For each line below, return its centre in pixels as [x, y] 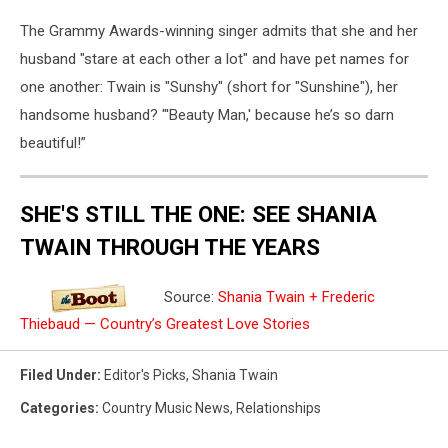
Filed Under [58, 375]
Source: [189, 296]
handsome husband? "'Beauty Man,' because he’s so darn [207, 114]
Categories [57, 408]
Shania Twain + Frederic [296, 296]
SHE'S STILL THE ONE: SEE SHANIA [198, 214]
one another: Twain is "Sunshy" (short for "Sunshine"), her [209, 86]
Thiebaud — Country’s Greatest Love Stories [165, 324]
